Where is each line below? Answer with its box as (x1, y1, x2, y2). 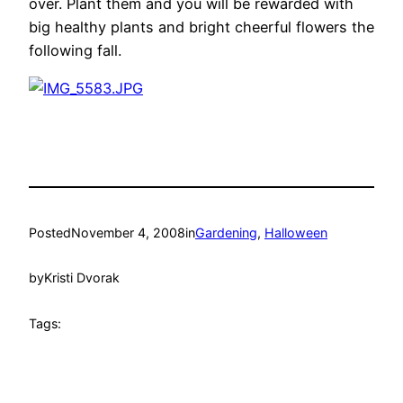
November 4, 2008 (71, 224, 185, 240)
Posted (29, 224, 71, 240)
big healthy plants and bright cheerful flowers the (29, 17, 374, 36)
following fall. (29, 40, 121, 59)
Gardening (195, 224, 257, 240)
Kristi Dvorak (44, 270, 120, 286)
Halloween (264, 224, 327, 240)
